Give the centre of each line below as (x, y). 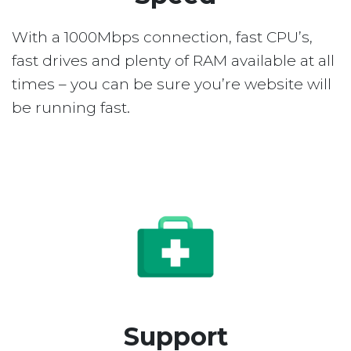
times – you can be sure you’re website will (172, 85)
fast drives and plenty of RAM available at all (173, 61)
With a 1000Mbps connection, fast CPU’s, (162, 38)
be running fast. (71, 108)
